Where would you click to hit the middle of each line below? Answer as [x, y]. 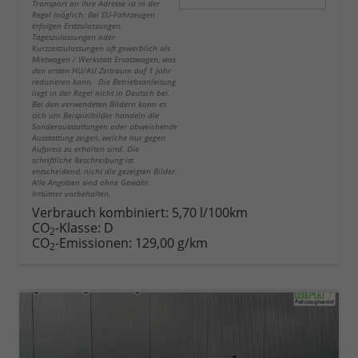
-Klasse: [78, 228]
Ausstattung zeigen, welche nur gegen [99, 138]
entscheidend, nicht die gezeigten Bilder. [105, 171]
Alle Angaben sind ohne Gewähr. [91, 183]
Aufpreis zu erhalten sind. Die [86, 149]
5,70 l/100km [210, 213]
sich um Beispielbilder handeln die [95, 115]
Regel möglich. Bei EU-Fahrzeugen [93, 15]
